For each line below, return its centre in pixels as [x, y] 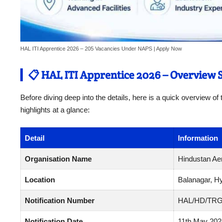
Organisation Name [58, 159]
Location [40, 179]
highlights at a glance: [55, 110]
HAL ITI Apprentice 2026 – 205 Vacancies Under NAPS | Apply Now [101, 49]
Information [198, 138]
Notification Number [60, 200]
